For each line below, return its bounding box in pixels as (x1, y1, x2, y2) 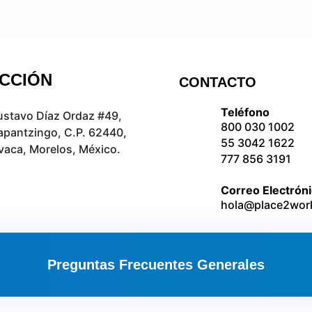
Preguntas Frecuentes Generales (47, 256, 265, 272)
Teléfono (221, 104, 270, 119)
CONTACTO (179, 74, 256, 90)
